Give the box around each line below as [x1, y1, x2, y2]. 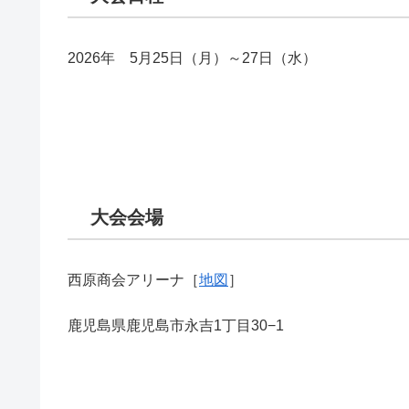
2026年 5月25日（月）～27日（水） [68, 49, 317, 66]
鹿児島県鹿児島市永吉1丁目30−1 [68, 318, 284, 334]
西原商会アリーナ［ [68, 271, 199, 288]
